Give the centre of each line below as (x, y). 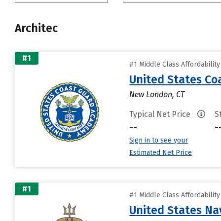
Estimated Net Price (161, 153)
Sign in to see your (159, 140)
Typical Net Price (161, 114)
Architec (36, 28)
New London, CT (157, 94)
